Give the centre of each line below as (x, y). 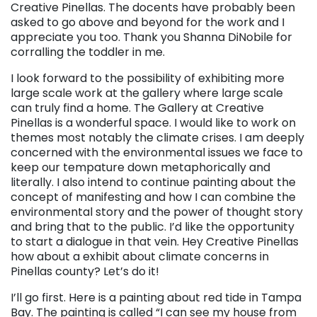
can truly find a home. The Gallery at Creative (137, 108)
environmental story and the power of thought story (157, 212)
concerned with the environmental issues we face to (157, 153)
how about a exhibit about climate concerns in (140, 257)
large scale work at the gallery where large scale (147, 93)
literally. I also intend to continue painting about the (153, 183)
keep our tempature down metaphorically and (140, 168)
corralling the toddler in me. (88, 52)
